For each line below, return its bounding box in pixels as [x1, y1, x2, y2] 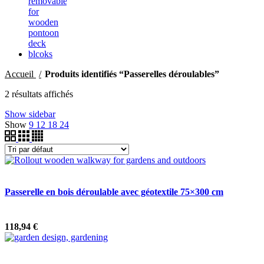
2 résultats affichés [5, 89, 73, 100]
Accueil [5, 69, 36, 80]
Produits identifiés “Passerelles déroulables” [45, 69, 219, 80]
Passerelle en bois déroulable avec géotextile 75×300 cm [5, 187, 223, 197]
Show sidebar [5, 109, 55, 120]
